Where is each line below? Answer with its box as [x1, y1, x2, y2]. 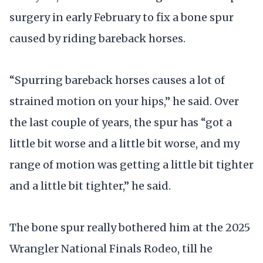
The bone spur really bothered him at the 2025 [9, 221, 250, 235]
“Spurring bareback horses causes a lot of [9, 73, 225, 87]
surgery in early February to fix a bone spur [9, 10, 234, 24]
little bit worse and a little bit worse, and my [9, 136, 240, 150]
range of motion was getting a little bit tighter [9, 157, 254, 171]
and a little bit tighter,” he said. [9, 178, 171, 193]
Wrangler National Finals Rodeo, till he [9, 242, 213, 256]
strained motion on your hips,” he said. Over [9, 94, 239, 108]
